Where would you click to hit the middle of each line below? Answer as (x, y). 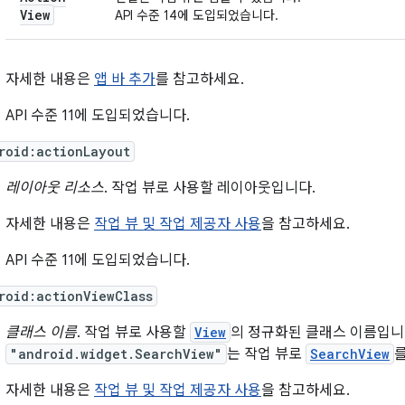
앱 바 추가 (125, 80)
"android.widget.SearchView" (116, 354)
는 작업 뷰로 (266, 354)
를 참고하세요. (200, 80)
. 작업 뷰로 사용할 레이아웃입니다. (210, 188)
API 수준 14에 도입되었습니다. (197, 15)
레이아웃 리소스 (55, 188)
